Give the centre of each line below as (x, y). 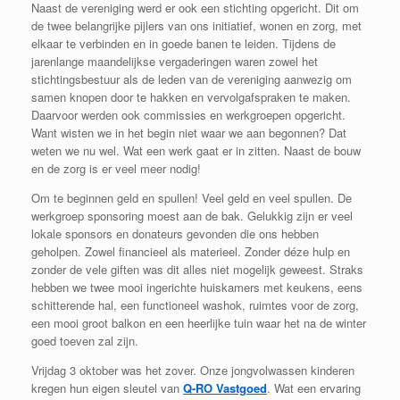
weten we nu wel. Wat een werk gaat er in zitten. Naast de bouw (196, 150)
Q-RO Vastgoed (225, 387)
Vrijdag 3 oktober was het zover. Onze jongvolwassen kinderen (193, 370)
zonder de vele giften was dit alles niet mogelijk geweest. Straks (197, 269)
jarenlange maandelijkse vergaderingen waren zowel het (175, 61)
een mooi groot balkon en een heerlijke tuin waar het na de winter (199, 322)
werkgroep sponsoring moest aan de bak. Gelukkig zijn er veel (192, 215)
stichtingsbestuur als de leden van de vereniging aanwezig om (192, 79)
